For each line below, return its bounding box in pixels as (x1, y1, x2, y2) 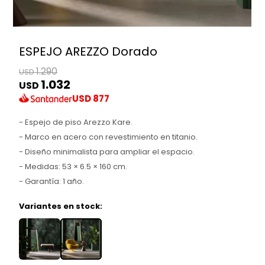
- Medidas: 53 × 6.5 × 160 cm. (19, 160, 128, 172)
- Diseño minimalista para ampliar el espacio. (19, 146, 195, 157)
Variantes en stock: (19, 200, 103, 212)
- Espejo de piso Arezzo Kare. (19, 116, 133, 128)
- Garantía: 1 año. (19, 175, 85, 187)
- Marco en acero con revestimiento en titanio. (19, 131, 198, 143)
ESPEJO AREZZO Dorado (19, 43, 158, 60)
